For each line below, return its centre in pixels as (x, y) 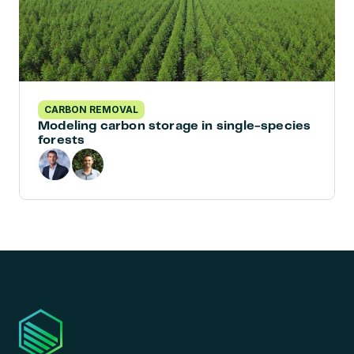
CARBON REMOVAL (91, 109)
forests (62, 140)
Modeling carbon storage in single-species (175, 126)
